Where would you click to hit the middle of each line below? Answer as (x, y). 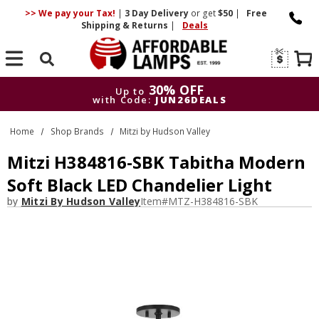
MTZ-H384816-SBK (213, 201)
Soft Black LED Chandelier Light (140, 185)
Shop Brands (77, 131)
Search (47, 78)
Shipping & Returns (126, 25)
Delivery (169, 13)
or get (203, 13)
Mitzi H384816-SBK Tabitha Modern (156, 162)
